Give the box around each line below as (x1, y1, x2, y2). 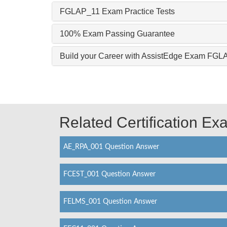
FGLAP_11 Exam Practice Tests (60, 7, 175, 16)
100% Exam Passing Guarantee (60, 29, 175, 38)
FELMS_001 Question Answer (63, 198, 157, 205)
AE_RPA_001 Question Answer (63, 143, 159, 150)
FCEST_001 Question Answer (63, 171, 156, 178)
